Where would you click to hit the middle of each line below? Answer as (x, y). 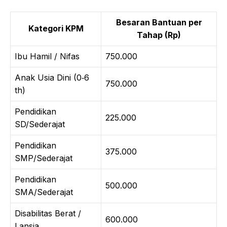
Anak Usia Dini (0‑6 (52, 77)
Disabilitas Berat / (48, 213)
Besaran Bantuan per (159, 22)
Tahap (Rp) (159, 35)
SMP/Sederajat (44, 158)
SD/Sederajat (40, 124)
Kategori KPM (56, 28)
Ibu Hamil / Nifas (47, 56)
